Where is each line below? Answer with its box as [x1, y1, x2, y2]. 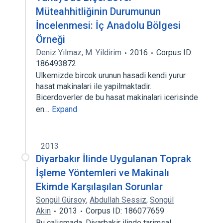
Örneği [36, 33, 65, 45]
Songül [150, 195, 174, 205]
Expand [52, 105, 77, 114]
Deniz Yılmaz [36, 48, 82, 57]
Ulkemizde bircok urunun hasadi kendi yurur [36, 71, 186, 80]
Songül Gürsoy [36, 195, 86, 205]
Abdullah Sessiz [90, 195, 146, 205]
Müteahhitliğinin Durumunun [36, 5, 161, 17]
